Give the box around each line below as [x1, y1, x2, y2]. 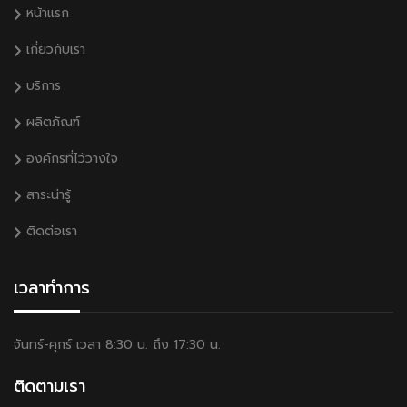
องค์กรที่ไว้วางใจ [26, 148, 118, 168]
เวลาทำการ [14, 274, 90, 301]
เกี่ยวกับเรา [26, 39, 85, 59]
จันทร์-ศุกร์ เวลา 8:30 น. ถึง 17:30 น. [14, 334, 221, 354]
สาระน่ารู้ [26, 184, 71, 204]
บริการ [26, 75, 61, 95]
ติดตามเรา [14, 372, 85, 399]
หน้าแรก [26, 3, 69, 23]
